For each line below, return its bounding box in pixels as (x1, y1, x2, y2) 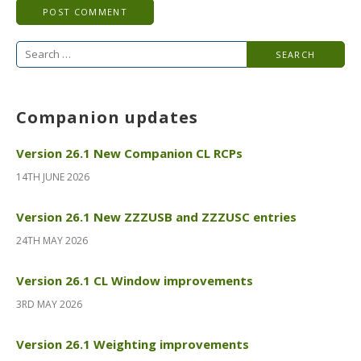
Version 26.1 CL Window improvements (16, 272, 253, 288)
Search (15, 42, 59, 60)
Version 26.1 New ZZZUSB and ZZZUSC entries (16, 208, 297, 225)
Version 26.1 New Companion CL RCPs (16, 144, 243, 161)
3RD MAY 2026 (16, 297, 82, 311)
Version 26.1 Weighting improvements (16, 335, 249, 352)
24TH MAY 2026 (16, 233, 88, 247)
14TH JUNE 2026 (16, 169, 89, 184)
